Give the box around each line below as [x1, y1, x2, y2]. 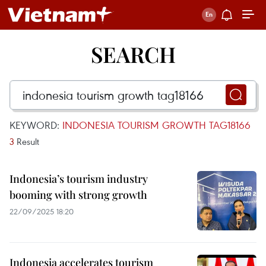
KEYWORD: [9, 118, 62, 132]
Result [14, 135, 39, 147]
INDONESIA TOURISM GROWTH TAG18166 [62, 118, 251, 132]
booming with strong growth [9, 188, 147, 202]
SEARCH [90, 40, 176, 68]
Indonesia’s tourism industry [9, 172, 148, 186]
